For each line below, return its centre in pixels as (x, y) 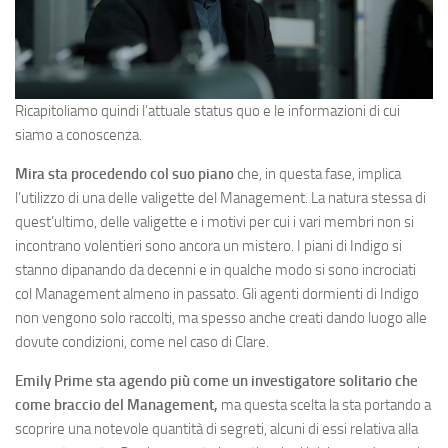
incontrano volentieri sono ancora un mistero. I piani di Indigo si (208, 246)
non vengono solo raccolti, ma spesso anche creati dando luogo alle (221, 318)
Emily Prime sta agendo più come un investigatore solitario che (216, 381)
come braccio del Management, (116, 405)
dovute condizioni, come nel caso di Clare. (142, 342)
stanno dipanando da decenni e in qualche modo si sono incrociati (215, 270)
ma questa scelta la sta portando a (324, 405)
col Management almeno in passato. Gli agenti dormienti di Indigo (217, 294)
